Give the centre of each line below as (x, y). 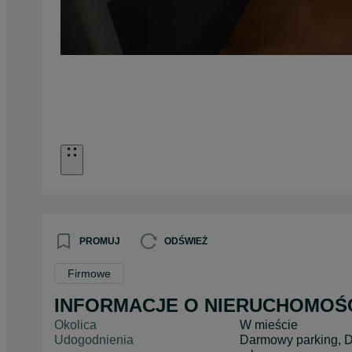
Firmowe (89, 273)
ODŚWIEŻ (186, 241)
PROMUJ (100, 241)
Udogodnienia (94, 339)
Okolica (75, 324)
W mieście (269, 324)
